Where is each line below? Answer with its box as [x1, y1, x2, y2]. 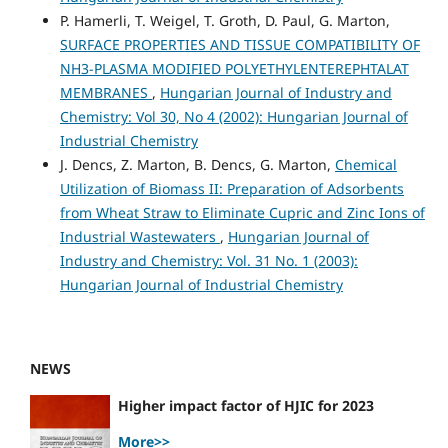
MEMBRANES [59, 82, 152, 102]
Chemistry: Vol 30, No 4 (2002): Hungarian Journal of [59, 106, 408, 126]
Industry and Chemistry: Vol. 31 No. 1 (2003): [59, 250, 358, 270]
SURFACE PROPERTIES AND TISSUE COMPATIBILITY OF [59, 34, 420, 54]
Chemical [334, 154, 397, 174]
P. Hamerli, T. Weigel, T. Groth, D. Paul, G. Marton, [59, 10, 390, 30]
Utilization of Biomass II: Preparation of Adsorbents [59, 178, 404, 198]
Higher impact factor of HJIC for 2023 [118, 395, 374, 415]
